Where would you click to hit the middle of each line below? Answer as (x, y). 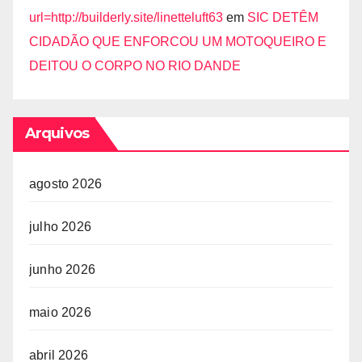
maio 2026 (60, 312)
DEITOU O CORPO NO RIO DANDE (135, 65)
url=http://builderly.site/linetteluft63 (126, 17)
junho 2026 (62, 269)
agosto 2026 (66, 183)
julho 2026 (60, 226)
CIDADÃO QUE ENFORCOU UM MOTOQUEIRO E (178, 41)
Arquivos (57, 133)
